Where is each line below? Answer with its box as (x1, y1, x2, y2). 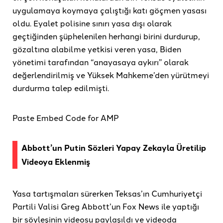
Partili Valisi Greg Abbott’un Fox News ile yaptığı (12, 201, 199, 212)
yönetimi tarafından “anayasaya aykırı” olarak (12, 56, 189, 68)
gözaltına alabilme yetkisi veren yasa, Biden (12, 43, 181, 55)
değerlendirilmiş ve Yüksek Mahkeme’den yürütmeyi (12, 69, 209, 81)
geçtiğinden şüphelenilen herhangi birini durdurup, (12, 30, 200, 42)
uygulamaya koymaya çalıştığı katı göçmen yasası (12, 4, 207, 16)
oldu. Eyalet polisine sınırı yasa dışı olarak (12, 17, 172, 29)
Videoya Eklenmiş (21, 156, 90, 168)
